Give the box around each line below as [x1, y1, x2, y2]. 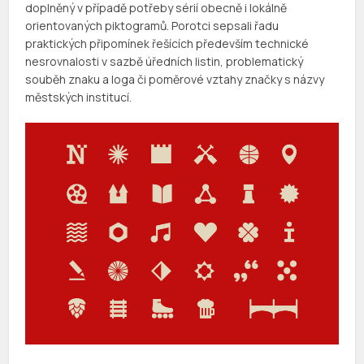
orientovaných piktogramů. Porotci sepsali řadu [25, 18, 279, 33]
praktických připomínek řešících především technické [25, 36, 310, 51]
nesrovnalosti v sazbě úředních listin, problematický [25, 54, 304, 69]
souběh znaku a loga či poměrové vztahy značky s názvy [25, 71, 325, 87]
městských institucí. [25, 89, 132, 105]
